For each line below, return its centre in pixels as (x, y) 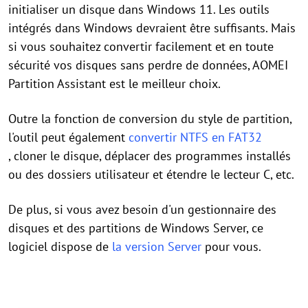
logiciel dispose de (60, 246)
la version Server (157, 246)
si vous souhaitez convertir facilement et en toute (141, 46)
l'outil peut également (68, 137)
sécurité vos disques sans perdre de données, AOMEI (148, 65)
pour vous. (231, 246)
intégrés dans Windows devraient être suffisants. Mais (152, 27)
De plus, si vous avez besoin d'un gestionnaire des (142, 209)
